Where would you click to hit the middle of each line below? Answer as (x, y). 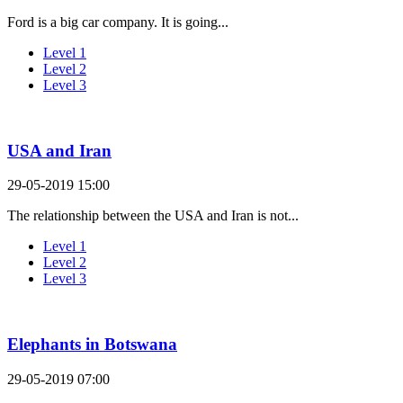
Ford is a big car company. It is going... (118, 22)
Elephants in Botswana (92, 345)
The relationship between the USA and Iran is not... (153, 216)
